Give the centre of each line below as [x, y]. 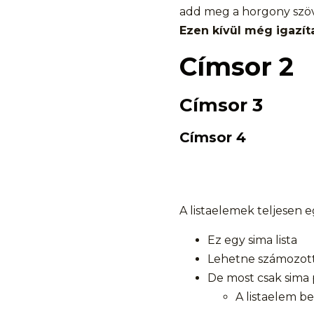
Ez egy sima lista [252, 240]
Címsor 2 [237, 67]
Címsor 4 [213, 137]
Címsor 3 [221, 105]
